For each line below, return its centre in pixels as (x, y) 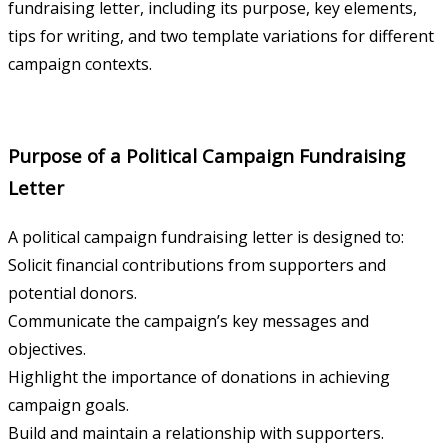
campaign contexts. (80, 63)
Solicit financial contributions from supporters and (197, 265)
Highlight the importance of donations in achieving (199, 377)
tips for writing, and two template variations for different (221, 35)
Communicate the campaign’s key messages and (188, 321)
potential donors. (72, 293)
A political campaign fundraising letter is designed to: (206, 237)
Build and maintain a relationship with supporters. (196, 433)
